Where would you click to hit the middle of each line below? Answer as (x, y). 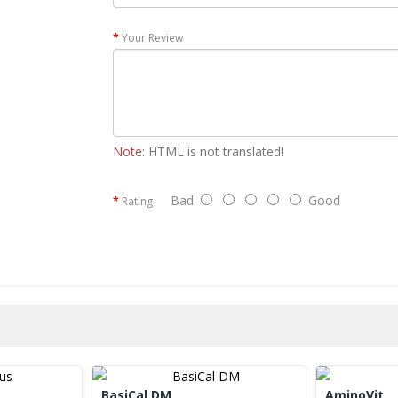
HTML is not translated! (214, 152)
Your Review (152, 38)
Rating (137, 202)
